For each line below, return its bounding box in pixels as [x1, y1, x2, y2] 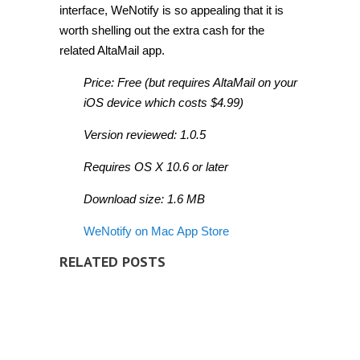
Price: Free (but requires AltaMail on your [84, 76, 297, 90]
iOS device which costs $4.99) [84, 96, 243, 110]
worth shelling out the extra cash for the [59, 23, 264, 38]
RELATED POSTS [59, 252, 166, 272]
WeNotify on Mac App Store [84, 224, 229, 239]
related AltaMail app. [59, 43, 165, 58]
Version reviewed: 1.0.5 [84, 128, 206, 142]
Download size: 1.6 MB [84, 192, 205, 207]
